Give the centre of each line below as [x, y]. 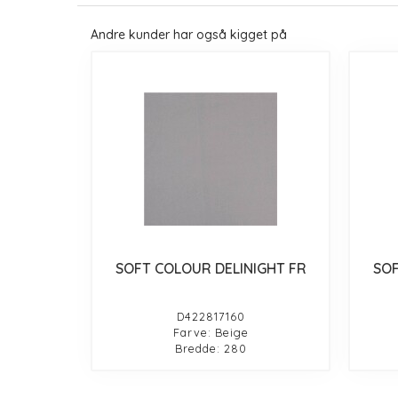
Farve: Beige [211, 332]
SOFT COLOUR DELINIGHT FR [211, 268]
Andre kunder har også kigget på [189, 34]
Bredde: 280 [211, 348]
